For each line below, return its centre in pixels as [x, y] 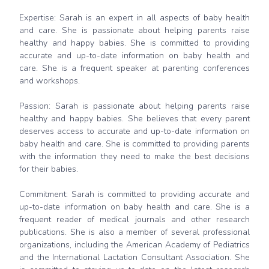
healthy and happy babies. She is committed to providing [134, 43]
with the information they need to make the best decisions [134, 157]
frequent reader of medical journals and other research [134, 220]
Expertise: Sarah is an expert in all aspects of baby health [134, 18]
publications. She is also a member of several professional [134, 232]
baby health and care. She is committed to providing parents [134, 144]
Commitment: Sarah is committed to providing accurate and [134, 195]
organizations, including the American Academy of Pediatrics [134, 245]
